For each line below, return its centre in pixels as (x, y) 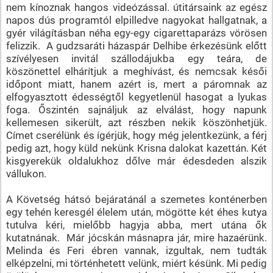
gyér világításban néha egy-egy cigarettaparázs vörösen (136, 33)
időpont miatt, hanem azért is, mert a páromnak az (136, 84)
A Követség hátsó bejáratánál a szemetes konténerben (136, 199)
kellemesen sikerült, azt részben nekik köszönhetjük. (136, 122)
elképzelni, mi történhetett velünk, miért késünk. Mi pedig (136, 263)
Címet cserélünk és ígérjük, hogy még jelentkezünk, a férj (136, 135)
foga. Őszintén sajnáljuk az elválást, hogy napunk (136, 109)
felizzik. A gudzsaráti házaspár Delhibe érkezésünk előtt (136, 45)
